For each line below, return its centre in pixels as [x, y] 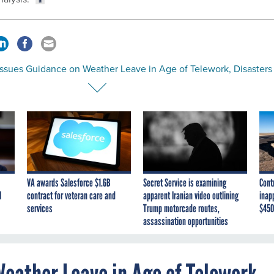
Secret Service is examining [185, 183]
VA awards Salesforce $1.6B [69, 183]
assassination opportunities [186, 222]
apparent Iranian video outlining [191, 196]
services [40, 209]
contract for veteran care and [71, 196]
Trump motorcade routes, [181, 209]
